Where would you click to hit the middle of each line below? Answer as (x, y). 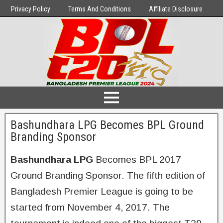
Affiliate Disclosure (176, 9)
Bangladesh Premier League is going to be (102, 191)
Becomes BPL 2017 (137, 160)
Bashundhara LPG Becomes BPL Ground (107, 125)
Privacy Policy (31, 9)
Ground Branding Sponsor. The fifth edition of (108, 175)
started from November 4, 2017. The (90, 207)
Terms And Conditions (100, 9)
